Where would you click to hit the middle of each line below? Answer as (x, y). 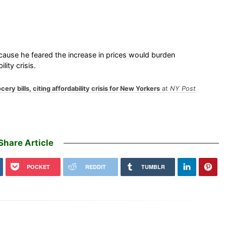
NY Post (183, 88)
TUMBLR (153, 166)
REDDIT (95, 166)
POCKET (38, 166)
